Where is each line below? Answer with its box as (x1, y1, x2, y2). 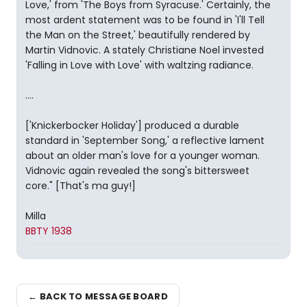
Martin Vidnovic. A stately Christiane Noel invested (25, 43, 264, 57)
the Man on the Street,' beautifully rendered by (25, 28, 250, 42)
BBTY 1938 (25, 224, 72, 238)
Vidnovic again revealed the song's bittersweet (25, 164, 249, 177)
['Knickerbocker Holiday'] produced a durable (25, 119, 239, 132)
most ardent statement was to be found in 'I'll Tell (25, 13, 265, 27)
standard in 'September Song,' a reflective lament (25, 134, 265, 147)
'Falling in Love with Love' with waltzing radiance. (25, 58, 254, 72)
